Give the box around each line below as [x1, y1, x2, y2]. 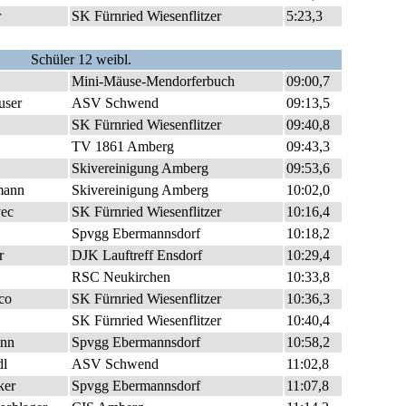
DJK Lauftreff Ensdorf [72, 247, 202, 263]
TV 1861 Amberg [72, 139, 174, 154]
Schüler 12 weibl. [30, 52, 131, 67]
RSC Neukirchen [72, 269, 170, 285]
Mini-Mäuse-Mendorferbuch [72, 73, 235, 89]
